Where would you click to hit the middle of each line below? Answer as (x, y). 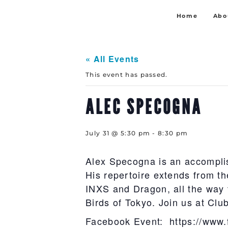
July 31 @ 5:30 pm (118, 133)
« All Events (112, 59)
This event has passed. (127, 75)
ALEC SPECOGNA (144, 106)
